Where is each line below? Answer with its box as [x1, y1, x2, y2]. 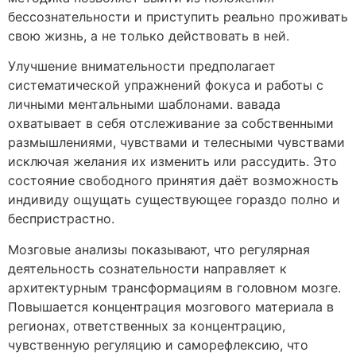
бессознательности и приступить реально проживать [8, 8, 348, 25]
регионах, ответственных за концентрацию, [8, 317, 285, 334]
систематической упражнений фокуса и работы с [8, 77, 323, 94]
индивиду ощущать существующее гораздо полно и [8, 192, 340, 208]
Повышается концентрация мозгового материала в [8, 298, 334, 315]
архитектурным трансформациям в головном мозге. [8, 279, 341, 296]
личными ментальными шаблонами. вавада [8, 96, 281, 113]
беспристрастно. [8, 211, 114, 227]
